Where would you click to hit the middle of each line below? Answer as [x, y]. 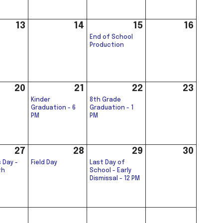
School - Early [111, 170]
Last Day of [107, 163]
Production [107, 45]
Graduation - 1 [111, 108]
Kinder [41, 100]
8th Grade [105, 100]
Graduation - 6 [53, 108]
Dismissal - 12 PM [115, 178]
